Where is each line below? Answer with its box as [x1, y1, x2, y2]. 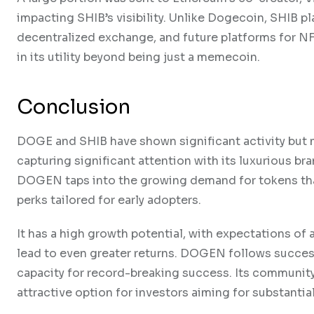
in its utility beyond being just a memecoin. [17, 49, 260, 64]
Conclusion [17, 93, 130, 119]
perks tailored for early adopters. [17, 192, 201, 207]
